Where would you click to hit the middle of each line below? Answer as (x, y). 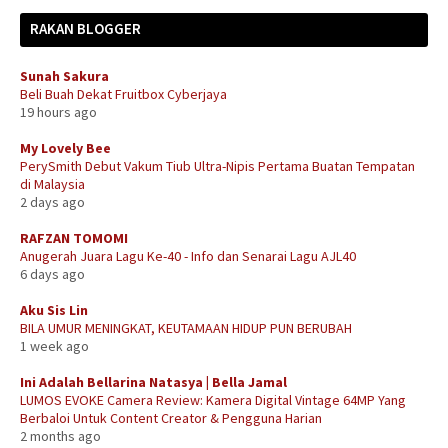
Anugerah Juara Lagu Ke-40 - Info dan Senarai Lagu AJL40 (188, 255)
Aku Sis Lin (54, 309)
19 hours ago (58, 111)
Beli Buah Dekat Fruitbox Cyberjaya (123, 93)
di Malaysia (52, 183)
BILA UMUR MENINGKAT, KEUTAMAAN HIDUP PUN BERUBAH (186, 327)
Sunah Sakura (64, 75)
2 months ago (60, 435)
